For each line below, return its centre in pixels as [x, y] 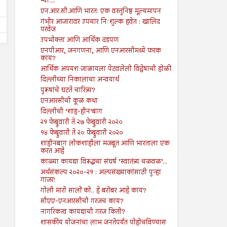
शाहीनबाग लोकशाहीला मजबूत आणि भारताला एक [105, 144]
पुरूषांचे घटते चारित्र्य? [68, 90]
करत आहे [52, 151]
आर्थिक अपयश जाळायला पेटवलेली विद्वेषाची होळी [106, 69]
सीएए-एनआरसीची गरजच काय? [82, 201]
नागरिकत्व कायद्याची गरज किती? [83, 212]
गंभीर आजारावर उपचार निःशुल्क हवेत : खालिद [100, 22]
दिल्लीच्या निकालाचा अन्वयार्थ [80, 80]
